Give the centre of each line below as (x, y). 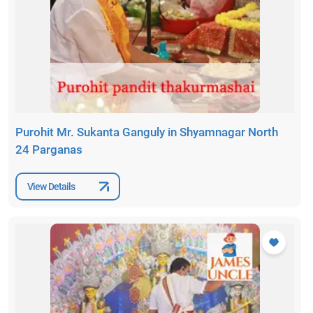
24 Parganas (49, 150)
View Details (51, 186)
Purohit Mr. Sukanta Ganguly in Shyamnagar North (147, 132)
